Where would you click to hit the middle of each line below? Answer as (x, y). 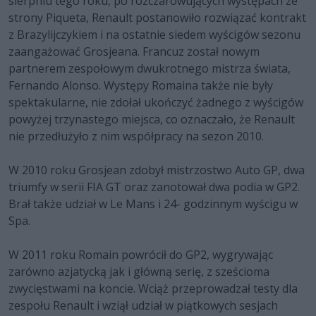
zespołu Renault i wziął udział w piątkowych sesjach (143, 306)
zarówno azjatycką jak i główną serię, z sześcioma (139, 272)
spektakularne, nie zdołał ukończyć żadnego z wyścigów (156, 103)
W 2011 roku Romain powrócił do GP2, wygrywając (141, 255)
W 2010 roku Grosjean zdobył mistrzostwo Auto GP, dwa (157, 170)
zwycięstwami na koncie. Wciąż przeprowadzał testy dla (153, 289)
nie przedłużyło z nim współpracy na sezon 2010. (136, 136)
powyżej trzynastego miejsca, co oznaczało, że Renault (152, 120)
